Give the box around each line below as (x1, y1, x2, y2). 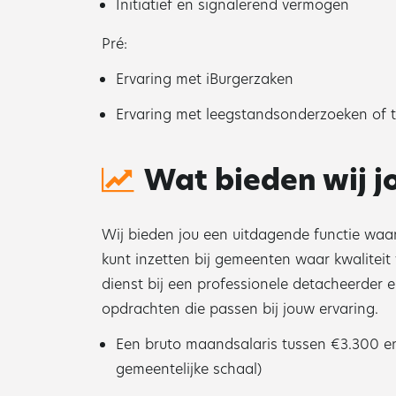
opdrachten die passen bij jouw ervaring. (102, 299, 378, 319)
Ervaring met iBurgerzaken (116, 69, 293, 89)
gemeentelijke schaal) (116, 359, 262, 379)
